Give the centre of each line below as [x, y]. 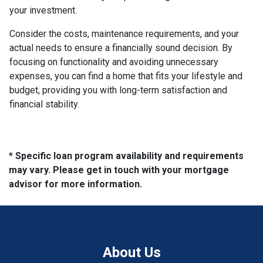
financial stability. [44, 104]
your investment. [43, 10]
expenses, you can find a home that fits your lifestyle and [126, 76]
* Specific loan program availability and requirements [126, 156]
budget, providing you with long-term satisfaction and [118, 90]
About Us [131, 252]
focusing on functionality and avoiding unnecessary [114, 62]
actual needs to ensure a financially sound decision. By [121, 48]
